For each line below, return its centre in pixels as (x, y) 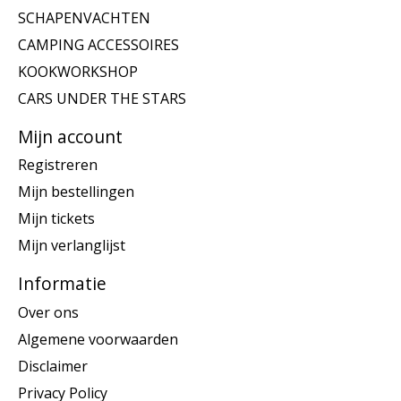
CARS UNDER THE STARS (102, 98)
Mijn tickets (56, 219)
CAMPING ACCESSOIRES (98, 44)
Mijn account (70, 136)
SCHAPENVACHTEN (84, 17)
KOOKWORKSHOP (78, 71)
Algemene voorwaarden (98, 339)
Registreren (58, 165)
